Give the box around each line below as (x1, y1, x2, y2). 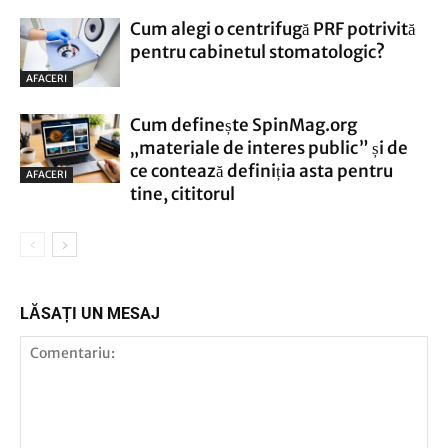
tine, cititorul (130, 183, 235, 205)
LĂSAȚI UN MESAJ (20, 304, 160, 323)
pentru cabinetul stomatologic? (130, 41, 385, 63)
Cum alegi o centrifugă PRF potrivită (130, 18, 416, 40)
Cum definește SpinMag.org (130, 114, 357, 136)
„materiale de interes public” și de (130, 137, 408, 159)
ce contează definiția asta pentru (130, 160, 393, 182)
